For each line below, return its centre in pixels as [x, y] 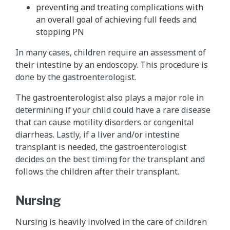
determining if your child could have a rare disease [113, 110]
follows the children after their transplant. [97, 171]
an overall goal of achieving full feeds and [116, 19]
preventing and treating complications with [120, 7]
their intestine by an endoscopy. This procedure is [112, 64]
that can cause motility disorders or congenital [105, 122]
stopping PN [60, 32]
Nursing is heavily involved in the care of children [111, 222]
